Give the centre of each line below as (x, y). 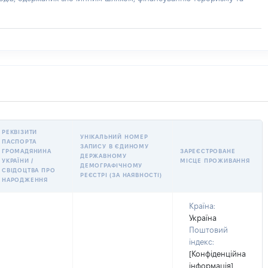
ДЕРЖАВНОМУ (103, 156)
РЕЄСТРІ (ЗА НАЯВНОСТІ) (121, 175)
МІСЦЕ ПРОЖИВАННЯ (215, 161)
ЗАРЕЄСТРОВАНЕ (208, 151)
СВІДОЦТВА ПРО (29, 170)
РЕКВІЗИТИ (20, 132)
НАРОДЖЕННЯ (25, 180)
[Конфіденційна (217, 254)
